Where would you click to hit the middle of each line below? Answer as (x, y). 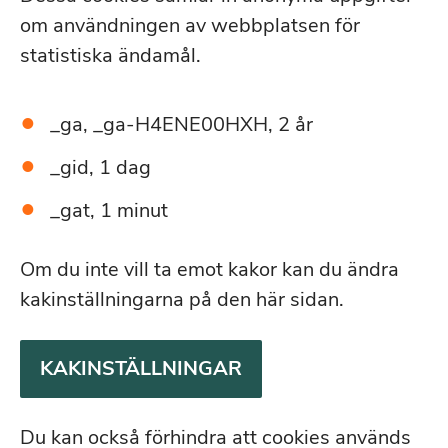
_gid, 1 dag (100, 167)
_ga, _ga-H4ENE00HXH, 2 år (181, 124)
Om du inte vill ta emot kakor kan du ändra (209, 269)
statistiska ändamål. (110, 55)
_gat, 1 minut (109, 210)
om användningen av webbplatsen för (190, 25)
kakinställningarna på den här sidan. (182, 299)
